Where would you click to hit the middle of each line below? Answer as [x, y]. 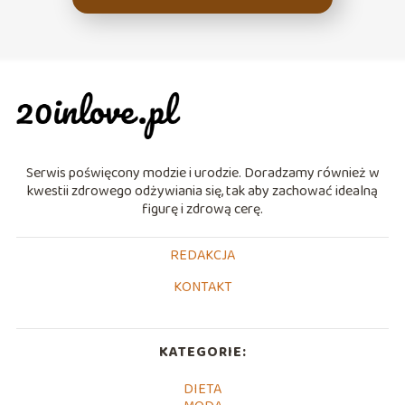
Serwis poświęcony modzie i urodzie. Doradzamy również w [202, 173]
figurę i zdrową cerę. [202, 209]
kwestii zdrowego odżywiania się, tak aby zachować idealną [202, 191]
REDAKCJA [202, 255]
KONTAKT [202, 287]
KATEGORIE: [202, 352]
